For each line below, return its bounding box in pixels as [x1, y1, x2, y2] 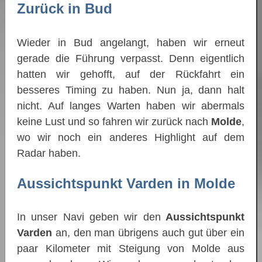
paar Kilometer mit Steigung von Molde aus [17, 242, 244, 254]
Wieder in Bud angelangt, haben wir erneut [17, 36, 244, 49]
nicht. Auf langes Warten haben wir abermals [17, 99, 244, 112]
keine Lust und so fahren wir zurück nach [17, 115, 211, 127]
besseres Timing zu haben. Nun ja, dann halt [17, 84, 244, 96]
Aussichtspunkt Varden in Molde [17, 175, 235, 191]
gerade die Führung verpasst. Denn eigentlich [17, 52, 244, 64]
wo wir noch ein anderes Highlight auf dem [17, 131, 244, 143]
